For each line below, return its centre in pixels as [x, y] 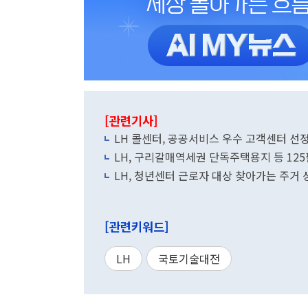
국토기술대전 [189, 258]
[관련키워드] [137, 227]
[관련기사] [131, 121]
